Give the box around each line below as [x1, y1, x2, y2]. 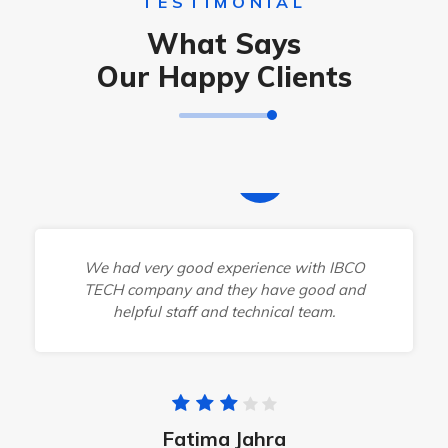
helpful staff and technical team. [113, 302, 335, 321]
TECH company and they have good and [83, 280, 365, 299]
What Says [147, 26, 301, 61]
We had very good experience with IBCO [83, 258, 365, 277]
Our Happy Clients [96, 59, 352, 94]
